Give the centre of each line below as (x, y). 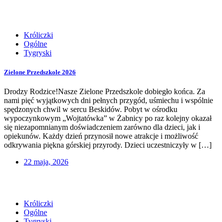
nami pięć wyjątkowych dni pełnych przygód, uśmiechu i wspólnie (109, 100)
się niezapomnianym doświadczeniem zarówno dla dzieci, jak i (102, 127)
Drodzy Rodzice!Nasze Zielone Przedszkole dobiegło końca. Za (105, 91)
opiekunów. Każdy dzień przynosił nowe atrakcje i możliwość (101, 136)
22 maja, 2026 (46, 162)
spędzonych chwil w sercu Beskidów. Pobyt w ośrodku (91, 109)
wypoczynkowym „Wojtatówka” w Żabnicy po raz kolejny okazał (108, 118)
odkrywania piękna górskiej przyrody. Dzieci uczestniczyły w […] (108, 145)
